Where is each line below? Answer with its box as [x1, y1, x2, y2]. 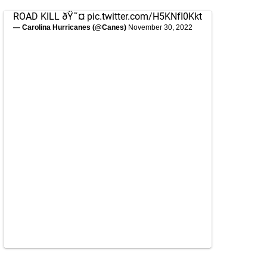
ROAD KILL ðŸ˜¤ [13, 11, 87, 22]
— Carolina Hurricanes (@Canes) [13, 23, 128, 32]
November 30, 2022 [128, 23, 193, 32]
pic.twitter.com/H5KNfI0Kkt [87, 11, 202, 22]
